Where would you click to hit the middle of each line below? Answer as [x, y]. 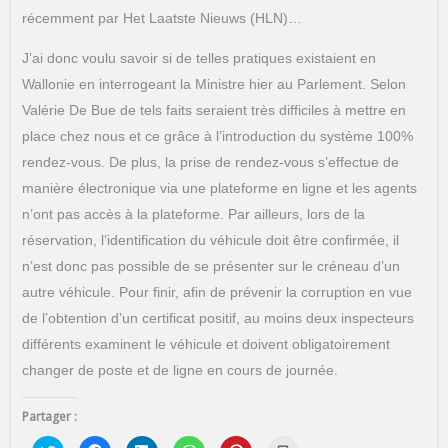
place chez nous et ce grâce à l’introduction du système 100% [217, 136]
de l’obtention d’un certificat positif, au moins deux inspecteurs [217, 318]
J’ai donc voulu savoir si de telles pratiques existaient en [198, 58]
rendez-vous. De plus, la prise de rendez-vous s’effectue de [210, 162]
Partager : [49, 417]
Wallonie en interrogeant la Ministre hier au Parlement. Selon [213, 84]
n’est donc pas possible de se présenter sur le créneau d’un [210, 266]
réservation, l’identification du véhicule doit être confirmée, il [210, 240]
